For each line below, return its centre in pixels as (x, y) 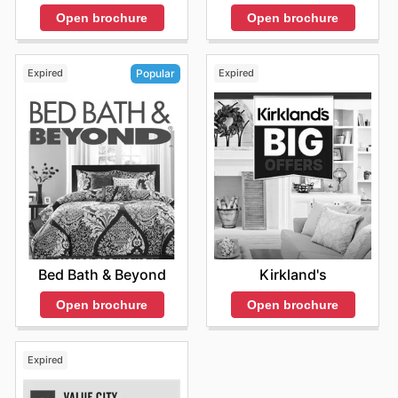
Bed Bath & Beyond (102, 274)
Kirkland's (293, 274)
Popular (155, 74)
